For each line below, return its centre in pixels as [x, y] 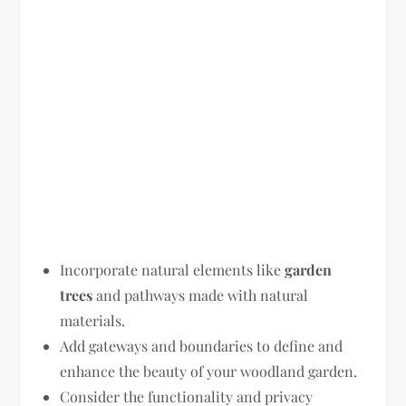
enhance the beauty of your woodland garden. [209, 371]
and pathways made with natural [201, 295]
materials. [93, 320]
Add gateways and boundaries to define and [202, 345]
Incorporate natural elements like [173, 269]
